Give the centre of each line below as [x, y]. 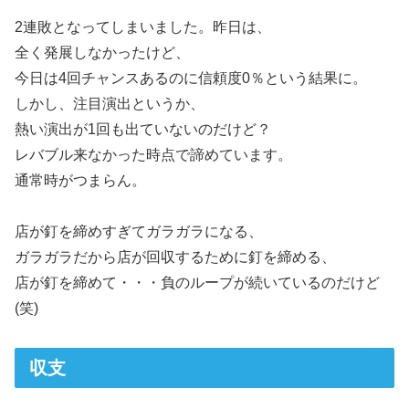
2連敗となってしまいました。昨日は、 [143, 26]
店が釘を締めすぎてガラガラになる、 [139, 232]
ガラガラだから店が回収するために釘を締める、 [175, 257]
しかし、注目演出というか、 [110, 103]
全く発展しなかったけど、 [102, 52]
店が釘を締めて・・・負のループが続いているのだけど [197, 283]
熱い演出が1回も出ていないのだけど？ [143, 129]
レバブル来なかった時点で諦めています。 [153, 154]
